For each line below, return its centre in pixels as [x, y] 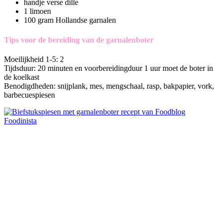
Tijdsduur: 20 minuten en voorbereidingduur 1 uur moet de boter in [109, 68]
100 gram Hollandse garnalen [70, 20]
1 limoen [37, 11]
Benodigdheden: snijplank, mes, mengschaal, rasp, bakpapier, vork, [109, 86]
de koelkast [22, 77]
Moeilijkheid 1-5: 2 [34, 59]
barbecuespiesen [29, 95]
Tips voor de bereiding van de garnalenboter [79, 40]
